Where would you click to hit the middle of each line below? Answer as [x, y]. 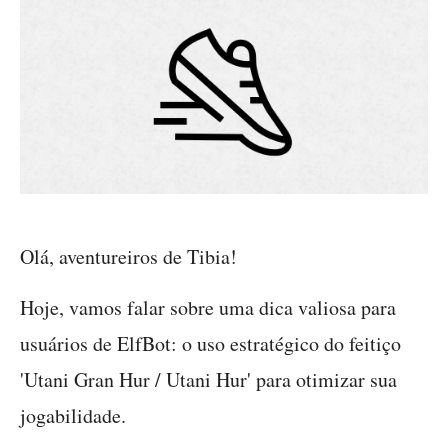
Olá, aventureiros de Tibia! [128, 256]
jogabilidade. [73, 415]
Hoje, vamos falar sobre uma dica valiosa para [208, 307]
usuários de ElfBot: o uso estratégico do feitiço [210, 343]
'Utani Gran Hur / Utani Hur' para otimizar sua [208, 379]
